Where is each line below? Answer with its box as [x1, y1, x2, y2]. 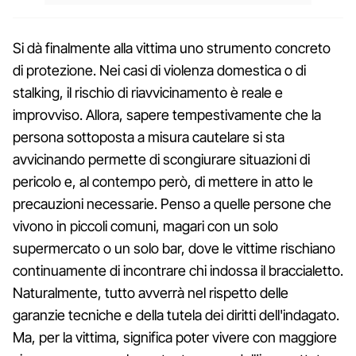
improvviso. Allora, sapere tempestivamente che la [13, 106, 321, 123]
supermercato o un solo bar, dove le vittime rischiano [13, 239, 335, 257]
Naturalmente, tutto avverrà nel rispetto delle [13, 284, 288, 301]
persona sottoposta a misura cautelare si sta [13, 128, 284, 145]
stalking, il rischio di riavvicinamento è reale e [13, 83, 283, 101]
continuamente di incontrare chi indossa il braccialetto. [13, 261, 343, 279]
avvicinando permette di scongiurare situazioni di [13, 150, 310, 168]
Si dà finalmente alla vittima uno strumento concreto [13, 39, 331, 56]
